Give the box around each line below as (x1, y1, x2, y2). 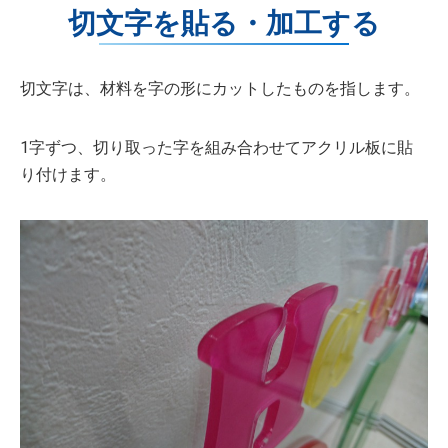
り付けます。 (20, 165, 116, 185)
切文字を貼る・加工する (68, 8, 380, 40)
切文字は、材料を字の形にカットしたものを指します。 (20, 79, 420, 99)
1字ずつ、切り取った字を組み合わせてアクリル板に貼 (20, 138, 413, 158)
